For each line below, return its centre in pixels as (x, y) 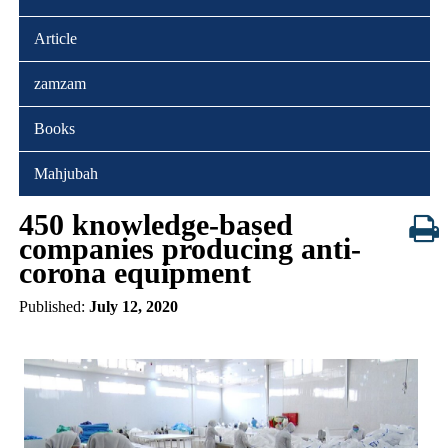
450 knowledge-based (155, 224)
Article (55, 38)
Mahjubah (65, 173)
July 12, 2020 (133, 306)
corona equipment (134, 272)
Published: (53, 306)
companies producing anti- (189, 248)
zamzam (59, 83)
